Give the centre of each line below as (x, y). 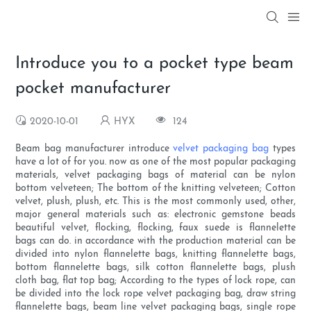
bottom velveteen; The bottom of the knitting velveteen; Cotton (155, 189)
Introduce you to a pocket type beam (155, 64)
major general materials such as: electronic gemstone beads (155, 215)
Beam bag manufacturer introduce (94, 149)
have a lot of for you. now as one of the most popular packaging (155, 162)
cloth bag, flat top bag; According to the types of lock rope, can (155, 281)
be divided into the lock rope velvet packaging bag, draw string (155, 294)
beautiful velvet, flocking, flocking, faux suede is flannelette (155, 228)
